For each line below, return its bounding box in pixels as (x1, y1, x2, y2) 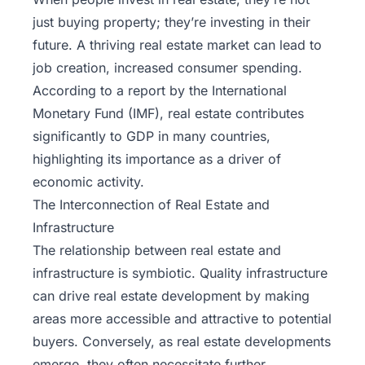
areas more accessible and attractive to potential (33, 310, 332, 328)
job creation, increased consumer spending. (33, 59, 302, 77)
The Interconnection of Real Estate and (33, 196, 270, 213)
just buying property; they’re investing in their (33, 14, 310, 31)
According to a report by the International (33, 82, 287, 99)
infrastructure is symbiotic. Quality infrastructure (33, 265, 328, 282)
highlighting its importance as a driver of (33, 151, 281, 168)
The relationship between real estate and (33, 242, 281, 259)
